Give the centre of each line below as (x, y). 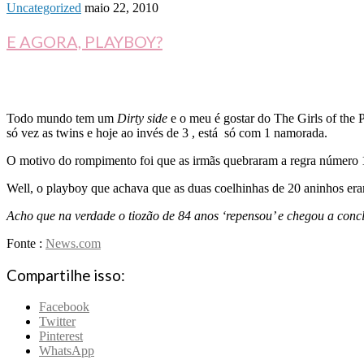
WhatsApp (67, 350)
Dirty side (142, 119)
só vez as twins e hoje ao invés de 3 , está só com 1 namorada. (167, 133)
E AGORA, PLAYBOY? (84, 42)
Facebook (64, 306)
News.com (73, 244)
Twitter (57, 321)
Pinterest (61, 336)
